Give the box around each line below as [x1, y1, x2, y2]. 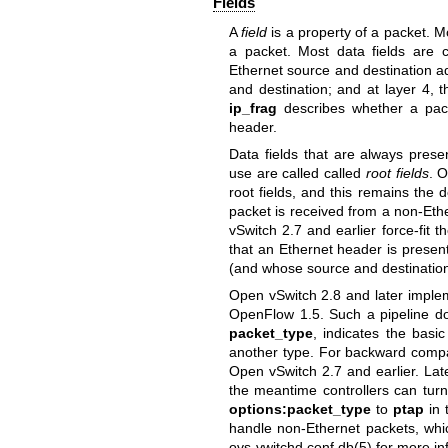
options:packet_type [228, 401, 371, 418]
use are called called [228, 165, 366, 182]
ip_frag [228, 99, 277, 116]
